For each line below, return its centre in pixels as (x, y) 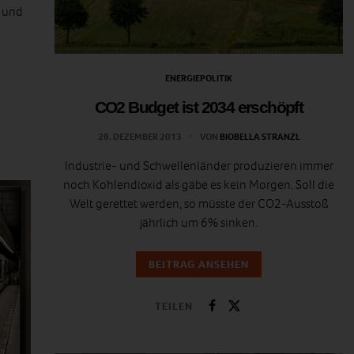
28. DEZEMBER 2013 (140, 137)
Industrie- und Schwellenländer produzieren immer (199, 166)
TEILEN (174, 306)
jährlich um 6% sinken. (199, 223)
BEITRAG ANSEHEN (199, 265)
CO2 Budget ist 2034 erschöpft (199, 107)
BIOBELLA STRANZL (260, 137)
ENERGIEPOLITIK (199, 79)
